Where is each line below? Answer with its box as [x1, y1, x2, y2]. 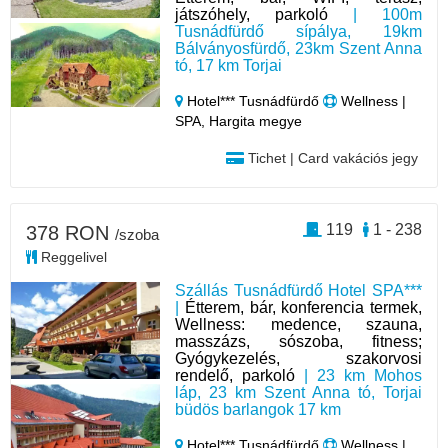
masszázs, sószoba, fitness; [175, 332, 422, 350]
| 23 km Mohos [295, 366, 422, 384]
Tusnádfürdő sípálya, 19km [175, 22, 422, 40]
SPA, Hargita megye [175, 112, 303, 129]
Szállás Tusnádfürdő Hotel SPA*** [175, 281, 422, 299]
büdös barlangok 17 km [175, 400, 342, 418]
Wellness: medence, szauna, [175, 315, 422, 333]
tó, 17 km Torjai [175, 56, 283, 74]
